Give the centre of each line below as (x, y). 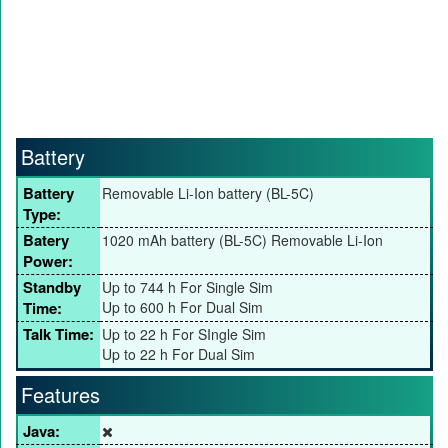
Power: (48, 261)
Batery (46, 240)
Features (60, 395)
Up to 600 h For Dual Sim (182, 307)
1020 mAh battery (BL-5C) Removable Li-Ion (242, 240)
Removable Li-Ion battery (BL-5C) (208, 193)
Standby (52, 287)
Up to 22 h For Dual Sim (178, 354)
